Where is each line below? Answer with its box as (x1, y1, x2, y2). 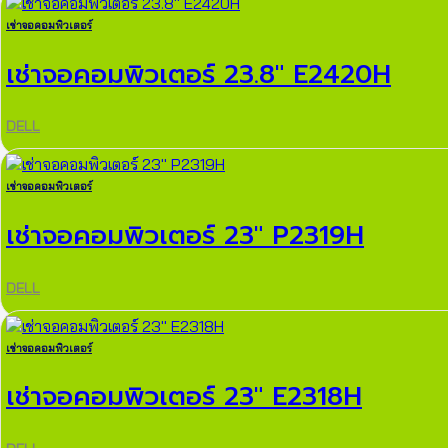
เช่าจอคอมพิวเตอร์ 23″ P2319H (6, 215, 364, 255)
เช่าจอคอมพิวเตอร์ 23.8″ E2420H (6, 54, 391, 94)
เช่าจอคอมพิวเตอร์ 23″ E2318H (6, 377, 362, 417)
